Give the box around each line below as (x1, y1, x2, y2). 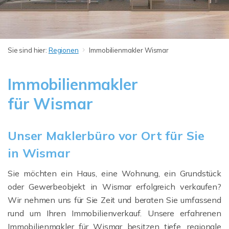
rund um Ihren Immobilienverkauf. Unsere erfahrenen (8, 208, 221, 218)
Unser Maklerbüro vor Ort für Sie (8, 128, 204, 143)
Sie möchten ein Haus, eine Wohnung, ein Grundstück (8, 168, 221, 178)
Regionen (48, 46, 79, 54)
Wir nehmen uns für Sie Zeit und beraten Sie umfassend (8, 195, 221, 205)
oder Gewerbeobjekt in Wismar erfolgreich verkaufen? (8, 181, 221, 192)
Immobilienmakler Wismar (89, 46, 169, 54)
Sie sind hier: (8, 46, 49, 54)
